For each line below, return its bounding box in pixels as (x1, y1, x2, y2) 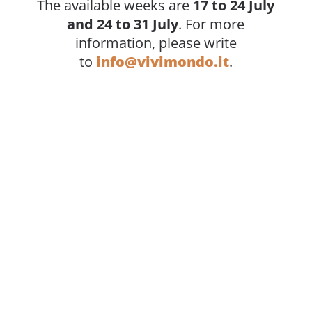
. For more (178, 15, 245, 34)
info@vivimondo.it (95, 52, 229, 72)
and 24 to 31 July (67, 15, 179, 34)
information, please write (75, 33, 237, 53)
